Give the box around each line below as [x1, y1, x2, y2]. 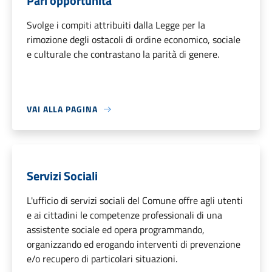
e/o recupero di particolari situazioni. [27, 251, 177, 267]
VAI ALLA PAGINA [27, 103, 98, 116]
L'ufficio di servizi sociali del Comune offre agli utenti [27, 193, 243, 208]
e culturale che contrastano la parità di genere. [27, 47, 219, 62]
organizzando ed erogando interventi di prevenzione [27, 237, 240, 252]
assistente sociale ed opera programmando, [27, 222, 205, 237]
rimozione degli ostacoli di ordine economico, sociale [27, 32, 240, 47]
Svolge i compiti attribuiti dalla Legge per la [27, 18, 205, 33]
